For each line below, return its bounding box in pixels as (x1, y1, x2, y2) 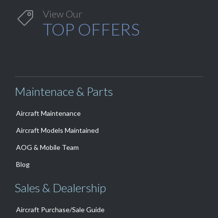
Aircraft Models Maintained (16, 126, 99, 135)
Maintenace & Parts (15, 84, 113, 99)
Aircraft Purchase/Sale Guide (16, 205, 105, 214)
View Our (43, 8, 82, 20)
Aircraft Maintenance (16, 109, 81, 118)
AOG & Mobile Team (16, 143, 79, 152)
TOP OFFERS (43, 18, 140, 39)
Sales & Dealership (15, 181, 106, 195)
